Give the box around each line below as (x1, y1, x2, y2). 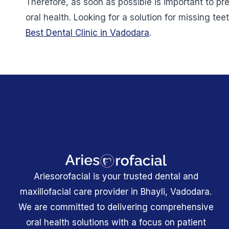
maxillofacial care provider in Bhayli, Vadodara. (20, 187, 212, 197)
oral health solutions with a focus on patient (26, 217, 206, 228)
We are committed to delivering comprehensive (18, 202, 214, 213)
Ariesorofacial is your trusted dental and (33, 171, 198, 182)
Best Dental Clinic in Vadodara (26, 28, 149, 38)
